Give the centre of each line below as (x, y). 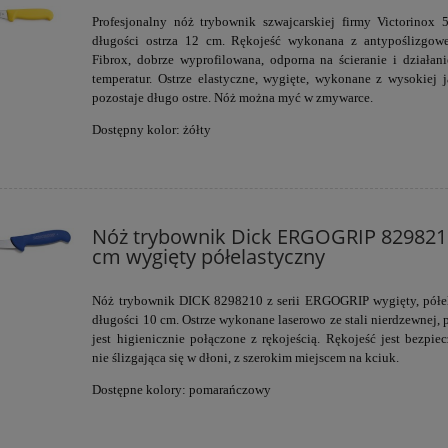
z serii (283, 300)
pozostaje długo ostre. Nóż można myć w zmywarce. (233, 97)
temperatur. (125, 78)
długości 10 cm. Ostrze (156, 319)
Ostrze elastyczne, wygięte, (233, 78)
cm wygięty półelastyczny (209, 256)
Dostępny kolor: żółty (152, 129)
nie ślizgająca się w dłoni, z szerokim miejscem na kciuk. (246, 357)
